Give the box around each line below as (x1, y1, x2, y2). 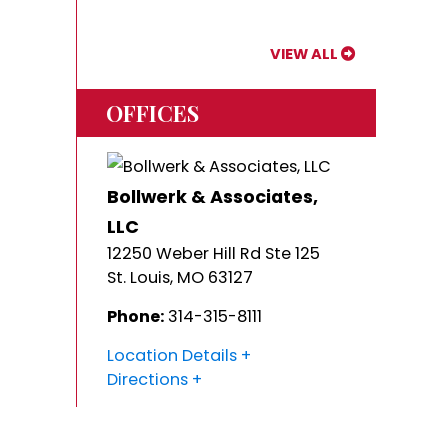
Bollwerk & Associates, (107, 184, 318, 210)
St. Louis (107, 266, 170, 290)
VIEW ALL (270, 44, 338, 65)
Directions (107, 368, 188, 392)
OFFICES (106, 98, 199, 129)
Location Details (107, 344, 237, 368)
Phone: (107, 305, 164, 329)
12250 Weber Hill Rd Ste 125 (107, 242, 320, 266)
